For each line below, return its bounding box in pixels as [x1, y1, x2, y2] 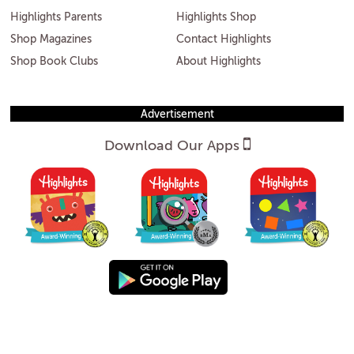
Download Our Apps [104, 139, 239, 154]
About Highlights [176, 56, 261, 68]
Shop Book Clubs [10, 56, 98, 68]
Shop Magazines [10, 34, 92, 46]
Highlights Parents [10, 12, 102, 24]
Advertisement [140, 109, 214, 121]
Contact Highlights [176, 34, 271, 46]
